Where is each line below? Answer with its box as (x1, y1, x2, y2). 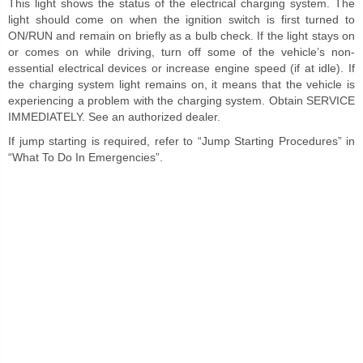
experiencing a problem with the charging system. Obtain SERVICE (8, 93, 355, 107)
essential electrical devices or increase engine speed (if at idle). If (8, 61, 355, 75)
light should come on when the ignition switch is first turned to (8, 12, 355, 26)
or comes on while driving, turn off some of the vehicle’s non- (8, 45, 355, 58)
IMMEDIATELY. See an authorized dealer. (8, 109, 220, 123)
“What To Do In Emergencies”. (8, 150, 163, 164)
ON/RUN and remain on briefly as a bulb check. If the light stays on (8, 28, 355, 42)
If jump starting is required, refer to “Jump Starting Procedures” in (8, 134, 355, 147)
